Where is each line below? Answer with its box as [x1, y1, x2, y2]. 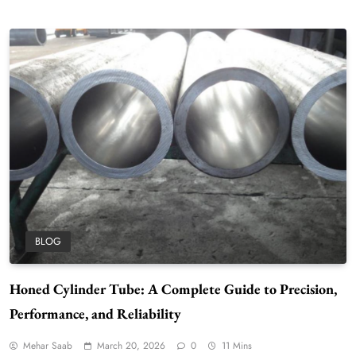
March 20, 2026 [97, 339, 165, 354]
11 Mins [222, 339, 252, 354]
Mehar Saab [23, 339, 72, 354]
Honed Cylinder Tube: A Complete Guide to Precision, [10, 280, 337, 299]
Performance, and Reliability [10, 304, 181, 323]
